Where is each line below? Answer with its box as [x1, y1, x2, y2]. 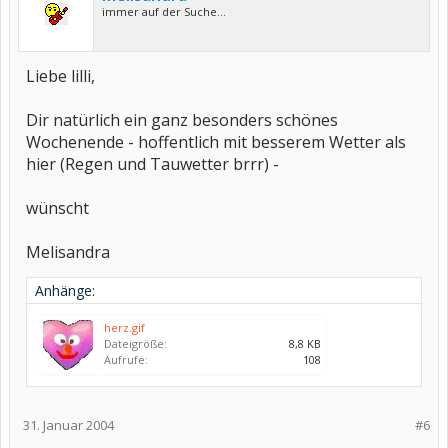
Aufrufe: [104, 352, 148, 367]
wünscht [26, 197, 89, 219]
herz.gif [104, 320, 145, 335]
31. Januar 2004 [23, 416, 114, 434]
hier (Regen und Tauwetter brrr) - [26, 153, 279, 175]
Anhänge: [35, 281, 95, 300]
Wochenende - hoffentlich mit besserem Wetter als [26, 131, 406, 153]
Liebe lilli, [26, 65, 95, 87]
